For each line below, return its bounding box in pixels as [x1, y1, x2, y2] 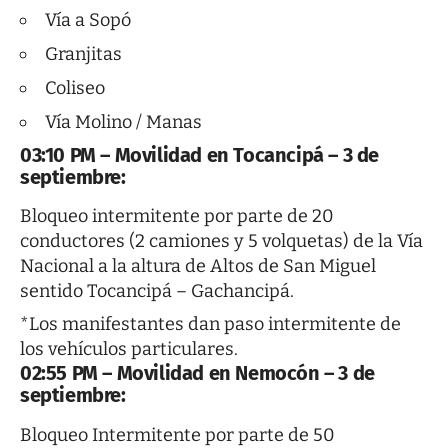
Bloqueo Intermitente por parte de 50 [20, 423, 335, 446]
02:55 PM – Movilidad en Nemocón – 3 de [20, 361, 375, 386]
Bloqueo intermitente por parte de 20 [20, 205, 334, 228]
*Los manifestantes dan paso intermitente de [20, 313, 401, 336]
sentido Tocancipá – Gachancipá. [20, 280, 294, 303]
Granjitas [45, 43, 122, 66]
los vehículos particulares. [20, 338, 238, 361]
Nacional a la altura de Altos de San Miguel [20, 255, 376, 278]
